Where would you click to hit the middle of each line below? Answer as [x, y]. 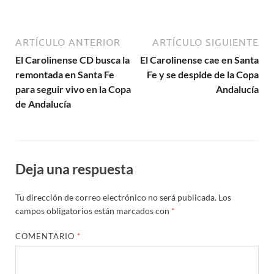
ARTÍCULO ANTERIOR [68, 42]
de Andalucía [43, 103]
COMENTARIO [46, 236]
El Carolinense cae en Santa [199, 59]
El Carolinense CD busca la [72, 59]
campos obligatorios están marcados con [93, 210]
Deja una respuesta [74, 168]
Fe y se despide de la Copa [203, 74]
